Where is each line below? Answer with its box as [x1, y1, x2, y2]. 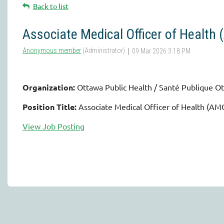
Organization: [22, 82, 75, 92]
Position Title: [22, 101, 76, 112]
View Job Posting [22, 121, 84, 131]
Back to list [33, 1, 68, 11]
